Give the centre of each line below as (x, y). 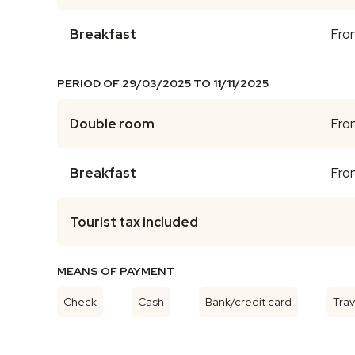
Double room (112, 123)
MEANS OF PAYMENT (116, 271)
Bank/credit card (248, 302)
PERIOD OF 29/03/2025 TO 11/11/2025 (163, 83)
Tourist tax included (134, 221)
